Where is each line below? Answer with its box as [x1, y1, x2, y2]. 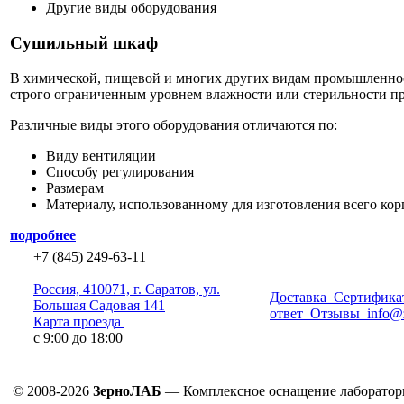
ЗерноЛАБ [93, 383, 161, 399]
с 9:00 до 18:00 [33, 330, 123, 345]
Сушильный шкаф [10, 33, 158, 53]
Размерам [46, 179, 104, 196]
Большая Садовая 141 [33, 298, 165, 313]
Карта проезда [33, 314, 121, 329]
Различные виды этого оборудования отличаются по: [10, 116, 337, 133]
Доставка [270, 289, 326, 305]
